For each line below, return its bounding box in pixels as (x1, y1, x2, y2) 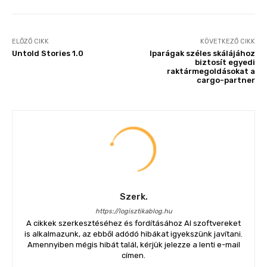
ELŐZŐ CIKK (12, 38, 49, 45)
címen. (122, 251, 145, 260)
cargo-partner (196, 76, 255, 85)
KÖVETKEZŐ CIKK (200, 38, 255, 45)
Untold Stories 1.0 (12, 49, 83, 58)
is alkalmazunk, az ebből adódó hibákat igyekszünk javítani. (24, 229, 243, 238)
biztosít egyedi (194, 58, 255, 67)
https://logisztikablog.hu (95, 207, 172, 215)
